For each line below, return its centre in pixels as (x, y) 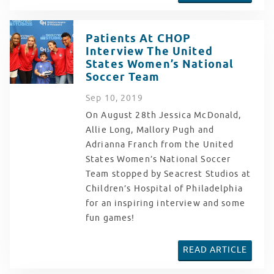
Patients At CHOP (139, 39)
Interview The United (149, 52)
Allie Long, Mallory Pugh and (150, 130)
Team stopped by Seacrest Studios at (168, 174)
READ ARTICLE (215, 250)
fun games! (112, 218)
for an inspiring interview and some (165, 204)
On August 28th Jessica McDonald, (164, 116)
